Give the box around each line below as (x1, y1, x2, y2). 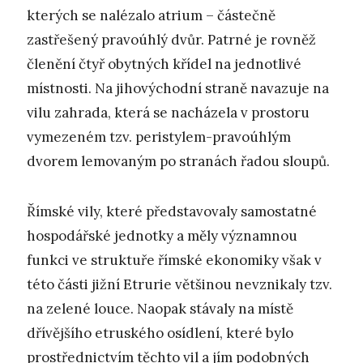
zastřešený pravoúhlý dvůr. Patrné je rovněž (27, 30, 316, 49)
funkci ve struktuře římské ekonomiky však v (27, 250, 322, 269)
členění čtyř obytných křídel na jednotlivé (27, 54, 301, 73)
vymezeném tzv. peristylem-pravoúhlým (27, 127, 291, 146)
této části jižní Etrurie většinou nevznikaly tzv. (27, 275, 332, 293)
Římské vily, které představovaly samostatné (27, 202, 317, 220)
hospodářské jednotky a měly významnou (27, 226, 297, 245)
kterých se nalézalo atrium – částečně (27, 6, 275, 24)
